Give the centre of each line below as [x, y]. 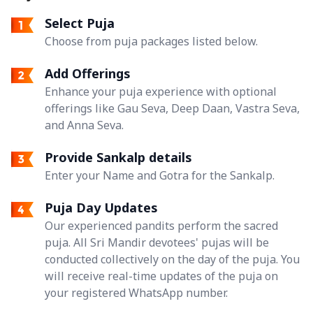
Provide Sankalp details [118, 157]
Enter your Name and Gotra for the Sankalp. [160, 175]
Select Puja [80, 23]
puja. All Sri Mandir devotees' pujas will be [157, 242]
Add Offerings [88, 73]
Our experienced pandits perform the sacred [161, 225]
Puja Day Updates [101, 207]
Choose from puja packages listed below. [151, 41]
